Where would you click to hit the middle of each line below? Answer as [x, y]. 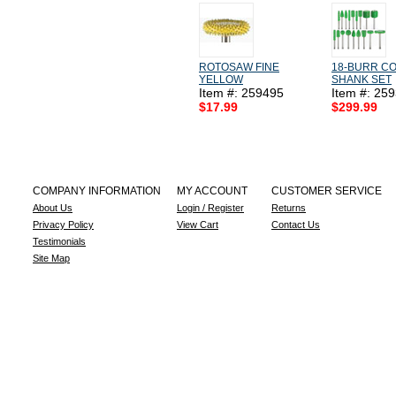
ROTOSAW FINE [239, 67]
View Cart [198, 225]
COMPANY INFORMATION [97, 191]
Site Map [51, 258]
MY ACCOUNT [212, 191]
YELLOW [221, 80]
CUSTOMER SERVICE [327, 191]
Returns [289, 208]
